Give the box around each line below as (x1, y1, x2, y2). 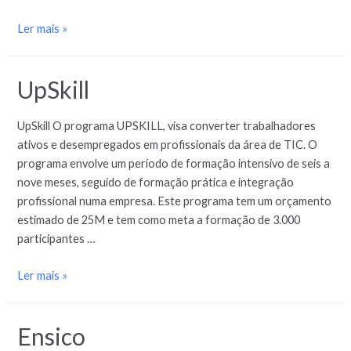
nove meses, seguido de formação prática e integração (17, 175, 295, 189)
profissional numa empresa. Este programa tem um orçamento (17, 194, 332, 208)
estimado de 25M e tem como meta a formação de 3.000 (17, 212, 301, 226)
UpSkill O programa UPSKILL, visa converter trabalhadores (17, 118, 317, 132)
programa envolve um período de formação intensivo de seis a (17, 156, 331, 170)
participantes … (17, 231, 96, 245)
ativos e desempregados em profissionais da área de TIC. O (17, 137, 318, 151)
